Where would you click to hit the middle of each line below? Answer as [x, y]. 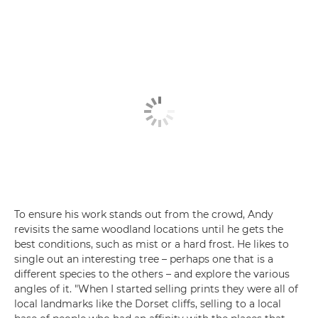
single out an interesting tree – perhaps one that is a [144, 259]
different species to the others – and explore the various [152, 274]
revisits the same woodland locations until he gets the [149, 229]
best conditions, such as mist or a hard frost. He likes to [152, 244]
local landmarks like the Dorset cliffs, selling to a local [148, 304]
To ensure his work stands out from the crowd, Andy [144, 214]
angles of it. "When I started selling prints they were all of [156, 289]
